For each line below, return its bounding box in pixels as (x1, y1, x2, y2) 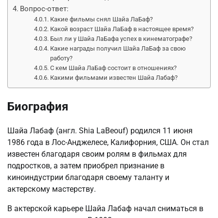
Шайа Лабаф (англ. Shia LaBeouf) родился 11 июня (7, 126, 193, 135)
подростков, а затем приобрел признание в (7, 161, 164, 170)
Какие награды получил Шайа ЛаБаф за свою (50, 44, 186, 52)
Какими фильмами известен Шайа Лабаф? (50, 73, 178, 81)
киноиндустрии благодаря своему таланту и (7, 172, 169, 182)
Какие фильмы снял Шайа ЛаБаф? (50, 15, 153, 23)
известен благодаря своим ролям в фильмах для (7, 149, 187, 159)
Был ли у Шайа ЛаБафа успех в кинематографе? (50, 35, 193, 42)
